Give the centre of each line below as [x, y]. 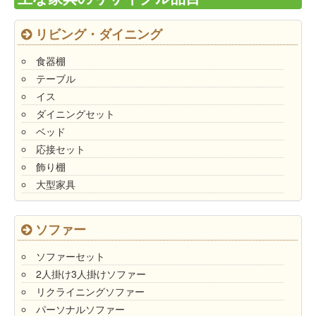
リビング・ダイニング [99, 34]
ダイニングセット [75, 114]
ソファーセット [71, 256]
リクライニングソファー [90, 292]
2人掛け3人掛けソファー [91, 274]
